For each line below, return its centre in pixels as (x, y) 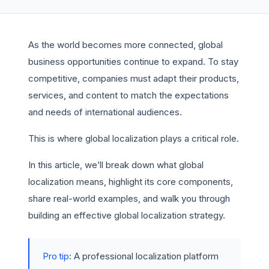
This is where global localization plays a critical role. (134, 138)
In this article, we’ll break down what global (116, 165)
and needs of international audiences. (105, 112)
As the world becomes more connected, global (125, 45)
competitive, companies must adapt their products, (134, 78)
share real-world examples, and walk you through (129, 198)
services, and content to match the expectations (128, 95)
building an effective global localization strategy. (127, 215)
